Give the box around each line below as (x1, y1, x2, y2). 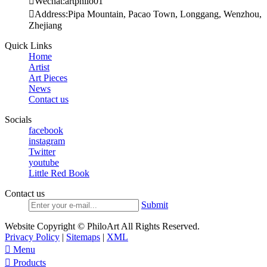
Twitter (29, 146, 55, 157)
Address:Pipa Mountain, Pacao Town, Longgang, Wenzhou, (35, 8, 262, 19)
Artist (29, 61, 49, 72)
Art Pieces (29, 72, 67, 83)
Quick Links (5, 40, 52, 51)
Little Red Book (29, 167, 89, 178)
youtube (29, 157, 59, 167)
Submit (141, 199, 168, 210)
